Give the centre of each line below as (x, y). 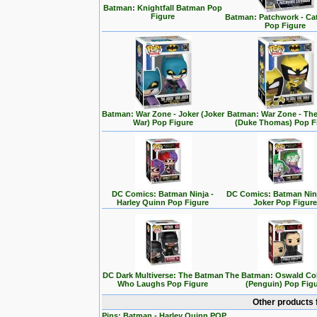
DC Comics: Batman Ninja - (163, 194)
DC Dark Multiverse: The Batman (163, 275)
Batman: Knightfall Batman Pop (163, 8)
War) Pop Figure (163, 122)
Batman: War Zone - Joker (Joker (163, 114)
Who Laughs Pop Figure (163, 284)
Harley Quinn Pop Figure (163, 202)
